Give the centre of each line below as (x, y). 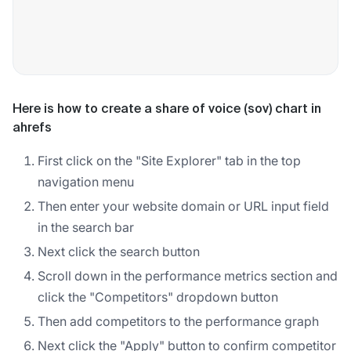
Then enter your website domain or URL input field (183, 206)
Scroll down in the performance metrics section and (188, 275)
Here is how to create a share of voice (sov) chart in (167, 109)
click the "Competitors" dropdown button (158, 297)
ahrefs (32, 128)
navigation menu (86, 181)
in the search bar (86, 227)
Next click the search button (119, 251)
